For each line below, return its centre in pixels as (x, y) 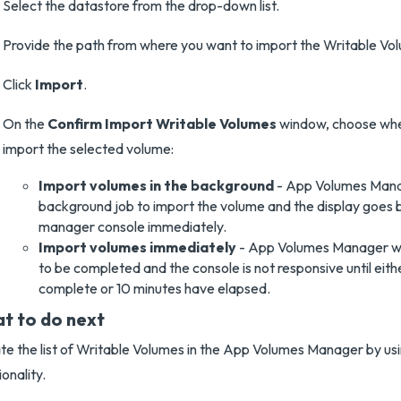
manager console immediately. (132, 226)
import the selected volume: (88, 149)
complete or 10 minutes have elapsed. (154, 288)
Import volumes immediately (137, 247)
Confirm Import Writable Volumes (162, 124)
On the (25, 124)
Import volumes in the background (156, 185)
